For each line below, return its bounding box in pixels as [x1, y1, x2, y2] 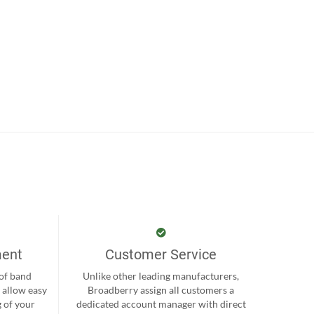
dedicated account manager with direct [76, 297, 246, 310]
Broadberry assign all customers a [88, 283, 235, 296]
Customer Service [105, 245, 217, 263]
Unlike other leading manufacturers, [83, 269, 240, 282]
